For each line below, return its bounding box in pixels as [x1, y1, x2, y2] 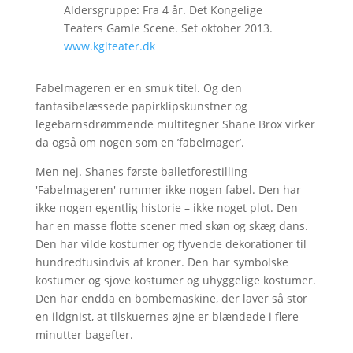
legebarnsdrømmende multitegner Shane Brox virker [35, 116, 315, 132]
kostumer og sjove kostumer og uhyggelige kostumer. [35, 272, 316, 288]
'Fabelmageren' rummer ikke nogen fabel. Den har [35, 181, 301, 197]
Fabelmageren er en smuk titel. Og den [35, 80, 242, 95]
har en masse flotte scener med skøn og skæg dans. [35, 217, 308, 233]
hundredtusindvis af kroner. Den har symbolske [35, 254, 288, 269]
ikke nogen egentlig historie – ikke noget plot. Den [35, 199, 298, 215]
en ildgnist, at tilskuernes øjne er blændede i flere [35, 308, 299, 324]
